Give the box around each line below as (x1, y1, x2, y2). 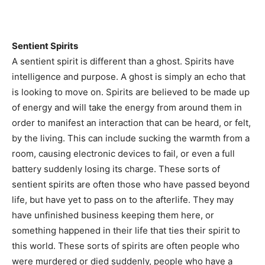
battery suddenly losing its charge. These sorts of (12, 163, 220, 174)
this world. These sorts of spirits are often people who (12, 240, 240, 251)
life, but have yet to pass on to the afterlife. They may (12, 194, 234, 205)
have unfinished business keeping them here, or (12, 209, 214, 221)
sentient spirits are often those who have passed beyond (12, 179, 250, 190)
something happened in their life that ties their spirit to (12, 225, 240, 236)
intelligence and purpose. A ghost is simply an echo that (12, 71, 245, 82)
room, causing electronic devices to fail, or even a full (12, 148, 235, 159)
